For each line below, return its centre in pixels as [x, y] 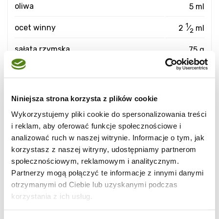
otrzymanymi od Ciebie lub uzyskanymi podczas [94, 184]
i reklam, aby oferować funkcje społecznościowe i [96, 126]
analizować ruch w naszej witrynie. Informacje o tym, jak [108, 137]
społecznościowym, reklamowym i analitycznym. [95, 161]
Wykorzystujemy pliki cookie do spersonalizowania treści [109, 114]
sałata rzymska [42, 49]
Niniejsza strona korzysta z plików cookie [85, 98]
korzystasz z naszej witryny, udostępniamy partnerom [104, 149]
